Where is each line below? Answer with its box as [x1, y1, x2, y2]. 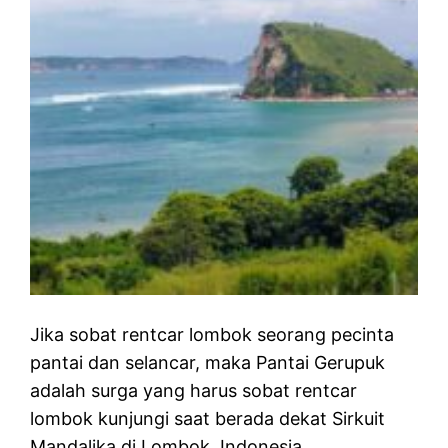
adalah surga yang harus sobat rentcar [30, 379, 358, 401]
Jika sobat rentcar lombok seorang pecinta [30, 323, 395, 345]
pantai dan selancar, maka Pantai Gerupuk [30, 351, 386, 373]
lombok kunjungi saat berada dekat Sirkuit [30, 407, 386, 429]
